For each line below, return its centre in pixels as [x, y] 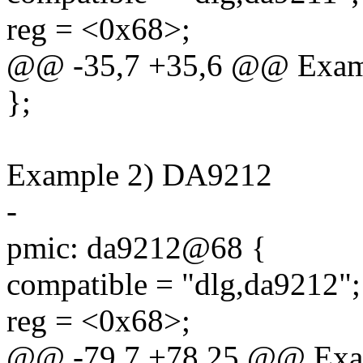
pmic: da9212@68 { [137, 248]
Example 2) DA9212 [139, 175]
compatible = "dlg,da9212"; [184, 284]
